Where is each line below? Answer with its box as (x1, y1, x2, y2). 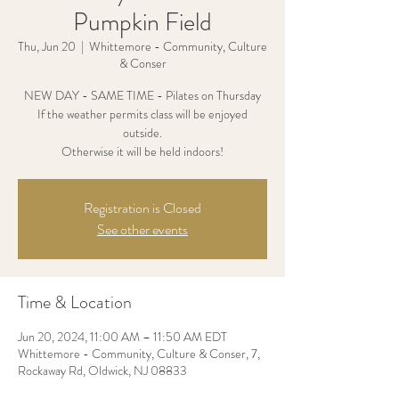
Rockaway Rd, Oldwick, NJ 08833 (18, 362, 187, 379)
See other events (97, 219, 188, 240)
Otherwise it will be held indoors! (61, 142, 224, 160)
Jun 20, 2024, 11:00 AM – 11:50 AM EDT (18, 328, 227, 346)
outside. (123, 124, 162, 142)
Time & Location (18, 289, 132, 315)
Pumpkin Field (73, 4, 212, 40)
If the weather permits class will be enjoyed (37, 105, 248, 123)
